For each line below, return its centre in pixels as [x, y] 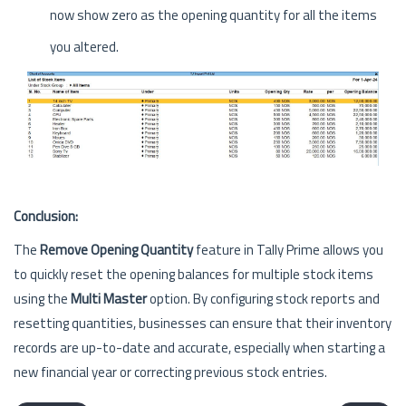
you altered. [84, 46]
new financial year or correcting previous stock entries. [170, 372]
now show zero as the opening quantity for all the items [213, 14]
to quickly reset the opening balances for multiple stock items [193, 275]
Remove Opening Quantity [116, 250]
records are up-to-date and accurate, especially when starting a [199, 348]
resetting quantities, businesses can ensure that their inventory [203, 324]
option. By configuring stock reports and [263, 299]
